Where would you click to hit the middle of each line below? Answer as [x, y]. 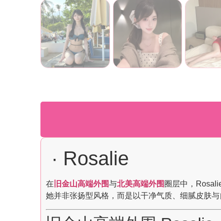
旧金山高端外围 [81, 184]
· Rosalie [87, 159]
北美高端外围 [141, 184]
